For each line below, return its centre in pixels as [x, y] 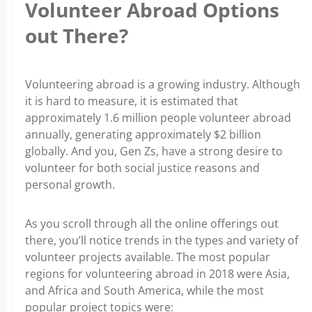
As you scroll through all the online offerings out [152, 223]
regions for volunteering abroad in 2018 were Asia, [157, 273]
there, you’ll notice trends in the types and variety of [162, 240]
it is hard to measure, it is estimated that [132, 101]
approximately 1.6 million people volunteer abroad [158, 117]
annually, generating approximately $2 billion [143, 134]
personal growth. [70, 184]
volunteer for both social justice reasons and [142, 167]
